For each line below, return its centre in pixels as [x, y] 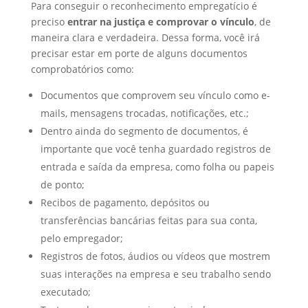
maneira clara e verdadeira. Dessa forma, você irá [145, 38]
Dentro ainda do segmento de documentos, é [144, 131]
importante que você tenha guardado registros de [155, 149]
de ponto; [62, 185]
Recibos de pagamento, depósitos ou [125, 203]
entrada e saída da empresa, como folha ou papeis [157, 167]
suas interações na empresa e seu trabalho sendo [155, 274]
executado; [65, 292]
